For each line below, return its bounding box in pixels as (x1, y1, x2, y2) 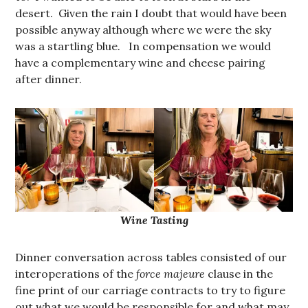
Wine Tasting (120, 212, 188, 227)
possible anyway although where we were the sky (15, 22, 272, 36)
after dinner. (15, 71, 85, 86)
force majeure (136, 266, 208, 280)
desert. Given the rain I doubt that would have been (15, 5, 287, 20)
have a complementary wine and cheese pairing (15, 55, 266, 69)
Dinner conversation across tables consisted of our (15, 250, 287, 264)
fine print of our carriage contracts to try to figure (15, 283, 286, 297)
